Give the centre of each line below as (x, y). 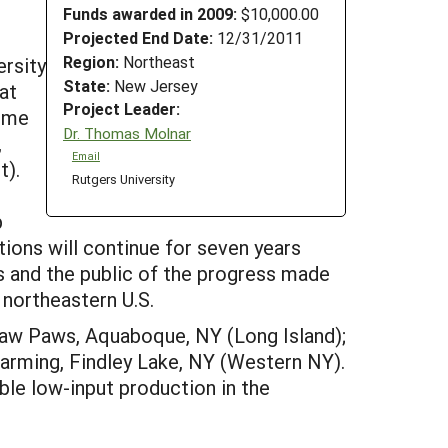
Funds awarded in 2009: (150, 14)
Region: (91, 61)
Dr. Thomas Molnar (127, 132)
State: (86, 85)
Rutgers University (123, 179)
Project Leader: (121, 109)
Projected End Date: (138, 37)
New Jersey (154, 85)
